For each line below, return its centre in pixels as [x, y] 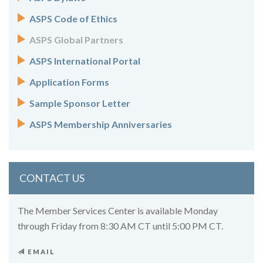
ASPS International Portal [85, 60]
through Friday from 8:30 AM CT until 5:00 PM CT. [120, 225]
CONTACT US [52, 178]
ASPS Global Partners [76, 39]
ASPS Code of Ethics [73, 18]
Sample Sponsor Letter [80, 103]
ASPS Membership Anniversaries [101, 124]
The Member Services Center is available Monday [118, 210]
